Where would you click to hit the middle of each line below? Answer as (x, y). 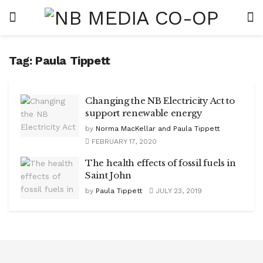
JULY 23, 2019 (178, 191)
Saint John (108, 175)
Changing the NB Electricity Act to (160, 101)
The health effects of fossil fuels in (161, 163)
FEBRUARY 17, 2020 (123, 141)
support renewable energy (144, 113)
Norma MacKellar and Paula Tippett (158, 129)
